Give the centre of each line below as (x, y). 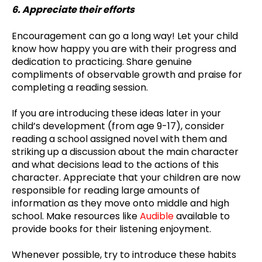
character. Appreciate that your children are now (126, 178)
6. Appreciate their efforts (74, 10)
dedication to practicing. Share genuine (102, 61)
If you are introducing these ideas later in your (116, 113)
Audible (157, 216)
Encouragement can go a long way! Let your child (125, 36)
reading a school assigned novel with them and (119, 139)
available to (202, 216)
